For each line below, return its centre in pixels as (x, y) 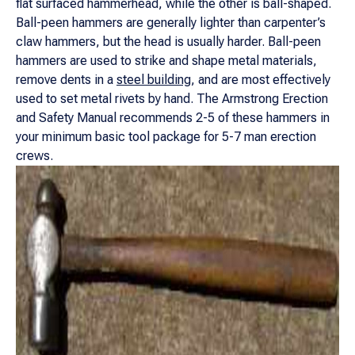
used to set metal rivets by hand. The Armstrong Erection (172, 99)
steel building (154, 80)
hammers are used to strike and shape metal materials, (166, 61)
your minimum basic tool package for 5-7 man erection (166, 137)
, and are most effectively (261, 80)
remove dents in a (66, 80)
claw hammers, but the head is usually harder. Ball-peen (168, 42)
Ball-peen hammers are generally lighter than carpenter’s (171, 23)
